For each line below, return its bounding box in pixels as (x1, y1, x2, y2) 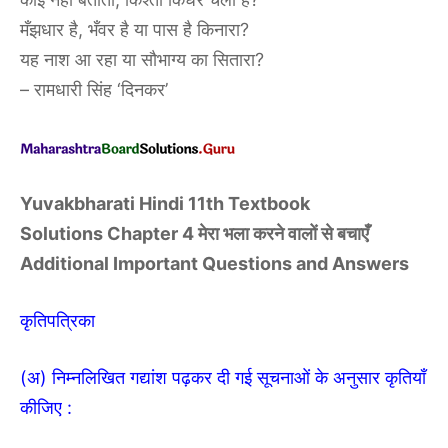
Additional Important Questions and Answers (20, 253, 409, 275)
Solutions (20, 223, 107, 245)
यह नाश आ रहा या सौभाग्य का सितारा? (20, 49, 264, 71)
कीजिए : (20, 397, 72, 419)
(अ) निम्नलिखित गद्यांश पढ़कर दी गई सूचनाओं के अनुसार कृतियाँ (20, 367, 426, 389)
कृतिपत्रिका (20, 310, 95, 332)
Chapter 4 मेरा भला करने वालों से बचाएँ (107, 223, 369, 245)
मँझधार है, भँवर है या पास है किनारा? (20, 19, 249, 41)
